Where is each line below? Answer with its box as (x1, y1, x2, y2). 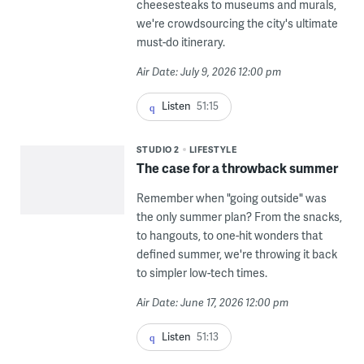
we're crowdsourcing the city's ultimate (136, 15, 338, 32)
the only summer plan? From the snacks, (136, 208, 342, 224)
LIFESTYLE (188, 142, 237, 155)
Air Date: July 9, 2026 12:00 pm (136, 64, 281, 80)
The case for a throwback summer (136, 158, 338, 177)
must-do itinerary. (136, 34, 225, 50)
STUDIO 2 (136, 142, 180, 155)
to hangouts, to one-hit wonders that (136, 227, 323, 243)
